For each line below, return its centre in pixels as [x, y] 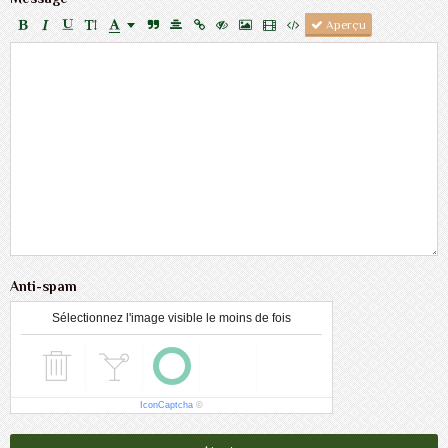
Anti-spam [43, 285]
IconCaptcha [166, 404]
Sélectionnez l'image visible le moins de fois [171, 317]
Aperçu [344, 24]
